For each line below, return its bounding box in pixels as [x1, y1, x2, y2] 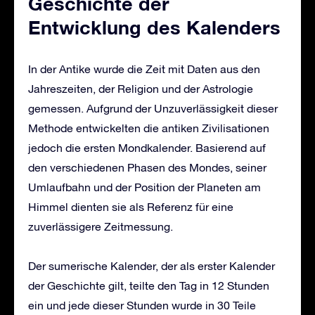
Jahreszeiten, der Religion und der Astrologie [28, 82, 253, 95]
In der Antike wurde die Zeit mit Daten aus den [28, 62, 260, 75]
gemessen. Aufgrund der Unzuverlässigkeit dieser [28, 101, 278, 115]
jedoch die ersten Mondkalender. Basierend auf [28, 141, 266, 154]
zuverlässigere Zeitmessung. [28, 219, 173, 233]
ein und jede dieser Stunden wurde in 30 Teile [28, 298, 256, 311]
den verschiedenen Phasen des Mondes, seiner [28, 160, 266, 174]
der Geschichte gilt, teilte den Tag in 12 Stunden [28, 278, 269, 292]
